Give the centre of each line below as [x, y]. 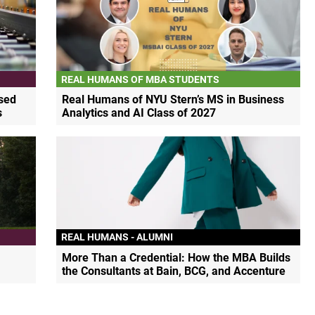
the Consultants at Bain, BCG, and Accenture [174, 271]
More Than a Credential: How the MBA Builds [176, 257]
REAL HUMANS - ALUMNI [117, 237]
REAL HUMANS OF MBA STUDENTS [141, 79]
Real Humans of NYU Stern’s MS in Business [173, 100]
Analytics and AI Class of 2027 [139, 113]
